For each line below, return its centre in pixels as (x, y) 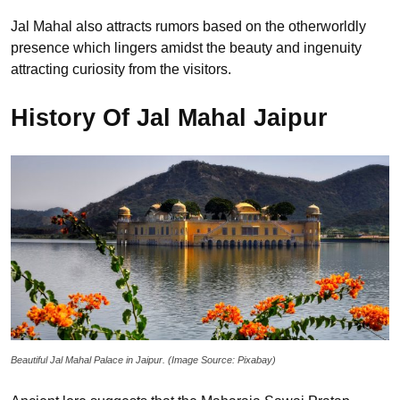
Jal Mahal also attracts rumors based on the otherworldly (188, 26)
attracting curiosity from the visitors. (121, 69)
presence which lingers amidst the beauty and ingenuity (186, 47)
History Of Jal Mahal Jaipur (169, 118)
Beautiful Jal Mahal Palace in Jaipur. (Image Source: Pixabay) (143, 359)
